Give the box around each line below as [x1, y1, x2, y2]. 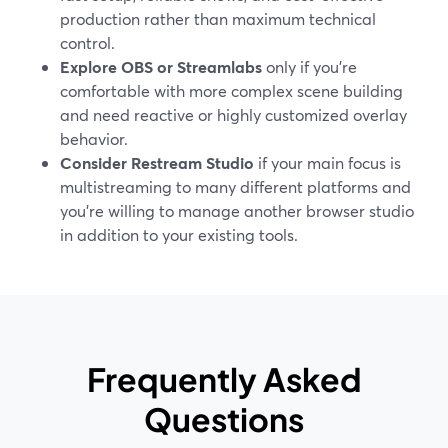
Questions [144, 399, 304, 439]
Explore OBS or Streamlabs [60, 56, 262, 77]
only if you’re [262, 56, 357, 77]
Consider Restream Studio [60, 152, 254, 173]
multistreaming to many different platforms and [60, 176, 411, 197]
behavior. [60, 128, 128, 149]
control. [60, 32, 115, 53]
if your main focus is [254, 152, 401, 173]
